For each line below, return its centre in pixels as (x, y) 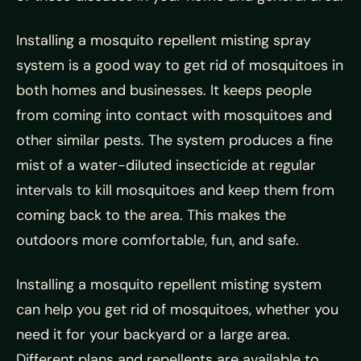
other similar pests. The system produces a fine (174, 140)
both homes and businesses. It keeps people (164, 90)
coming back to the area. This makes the (151, 215)
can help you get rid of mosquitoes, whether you (177, 309)
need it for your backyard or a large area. (153, 334)
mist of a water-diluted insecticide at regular (166, 165)
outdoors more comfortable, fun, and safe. (158, 240)
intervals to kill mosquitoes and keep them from (175, 190)
